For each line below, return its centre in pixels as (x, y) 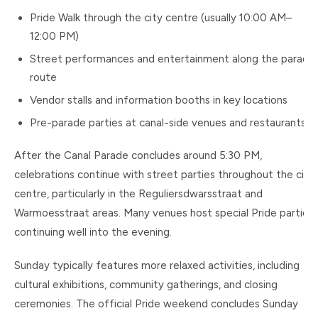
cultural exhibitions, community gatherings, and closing (146, 285)
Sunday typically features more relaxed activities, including (157, 265)
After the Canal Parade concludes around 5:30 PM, (138, 155)
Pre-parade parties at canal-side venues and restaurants (168, 123)
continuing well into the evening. (93, 232)
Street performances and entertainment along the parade (172, 59)
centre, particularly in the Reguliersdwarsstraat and (138, 194)
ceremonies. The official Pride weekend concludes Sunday (156, 304)
